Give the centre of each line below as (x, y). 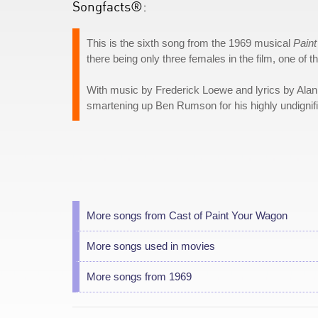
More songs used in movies (151, 246)
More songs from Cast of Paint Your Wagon (187, 215)
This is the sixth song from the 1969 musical (190, 43)
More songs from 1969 (139, 276)
